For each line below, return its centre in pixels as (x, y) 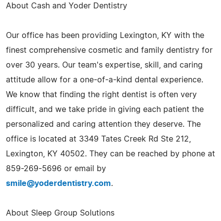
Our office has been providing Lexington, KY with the (105, 35)
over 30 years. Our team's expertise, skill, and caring (104, 65)
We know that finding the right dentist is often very (101, 94)
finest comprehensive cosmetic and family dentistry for (109, 50)
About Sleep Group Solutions (60, 213)
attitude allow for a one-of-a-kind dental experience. (105, 80)
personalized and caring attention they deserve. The (103, 124)
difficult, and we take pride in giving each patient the (105, 109)
